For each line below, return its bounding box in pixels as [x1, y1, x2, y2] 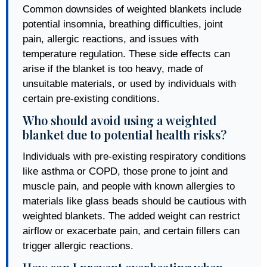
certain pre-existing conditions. [23, 92, 160, 104]
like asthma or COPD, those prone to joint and [23, 165, 228, 177]
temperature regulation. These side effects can [23, 48, 230, 60]
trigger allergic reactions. [23, 240, 133, 252]
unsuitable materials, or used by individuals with [23, 77, 236, 89]
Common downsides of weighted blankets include [23, 3, 241, 15]
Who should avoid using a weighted [23, 111, 216, 128]
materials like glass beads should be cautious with [23, 195, 246, 207]
